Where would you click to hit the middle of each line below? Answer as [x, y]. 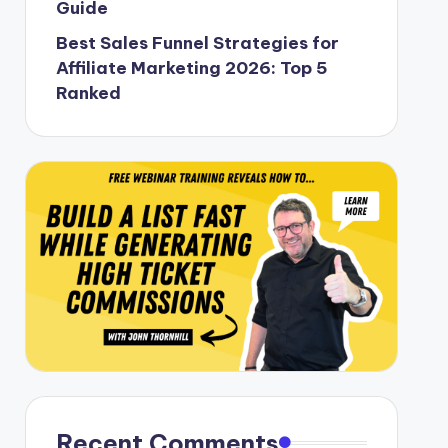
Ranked [88, 92]
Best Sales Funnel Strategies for [197, 42]
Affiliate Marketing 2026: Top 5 [191, 67]
